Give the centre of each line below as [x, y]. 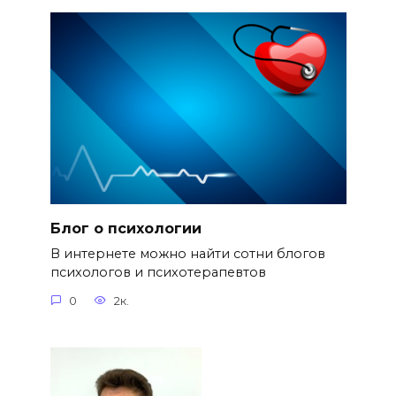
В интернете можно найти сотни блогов [187, 254]
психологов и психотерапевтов [158, 273]
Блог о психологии [126, 228]
